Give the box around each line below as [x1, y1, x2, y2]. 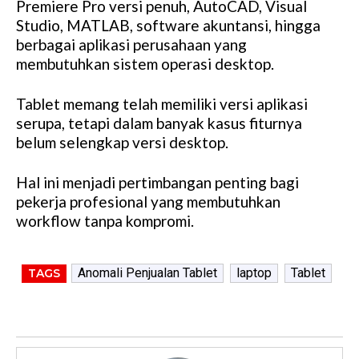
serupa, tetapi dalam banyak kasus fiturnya [16, 114, 302, 133]
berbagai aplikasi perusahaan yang [16, 35, 247, 54]
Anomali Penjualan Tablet [77, 265, 217, 281]
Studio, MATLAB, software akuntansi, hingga [16, 16, 321, 35]
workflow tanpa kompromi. [16, 212, 194, 231]
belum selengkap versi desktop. [16, 133, 228, 152]
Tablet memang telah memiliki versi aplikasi [16, 95, 308, 114]
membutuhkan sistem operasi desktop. [16, 54, 274, 74]
